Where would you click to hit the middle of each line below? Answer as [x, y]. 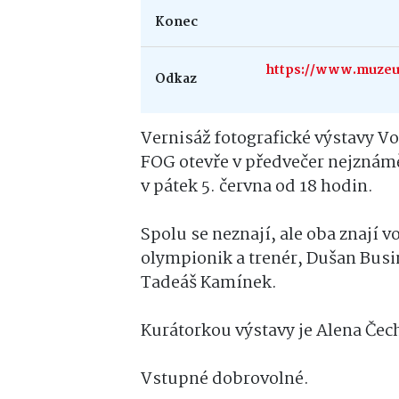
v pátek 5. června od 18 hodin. [257, 187]
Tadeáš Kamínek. [209, 283]
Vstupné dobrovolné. [225, 379]
